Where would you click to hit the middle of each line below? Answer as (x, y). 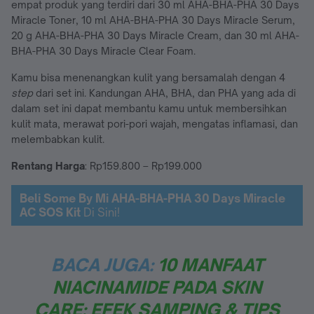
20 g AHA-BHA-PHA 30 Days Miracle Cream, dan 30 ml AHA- (155, 35)
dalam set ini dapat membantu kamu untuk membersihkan (149, 108)
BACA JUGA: (104, 265)
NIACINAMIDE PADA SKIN (157, 287)
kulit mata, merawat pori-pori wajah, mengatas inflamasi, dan (155, 123)
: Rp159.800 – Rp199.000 (143, 165)
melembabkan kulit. (58, 139)
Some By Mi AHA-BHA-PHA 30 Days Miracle (164, 198)
